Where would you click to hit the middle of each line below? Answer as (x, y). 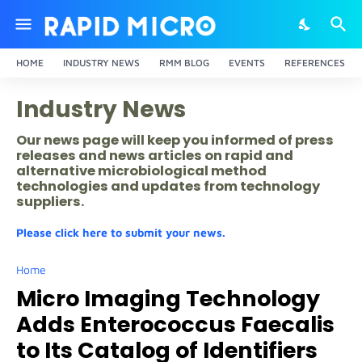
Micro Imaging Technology (168, 299)
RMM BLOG (184, 63)
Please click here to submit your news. (121, 232)
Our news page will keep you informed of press (175, 140)
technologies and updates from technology (168, 186)
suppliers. (50, 202)
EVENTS (247, 63)
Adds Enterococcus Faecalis (175, 324)
